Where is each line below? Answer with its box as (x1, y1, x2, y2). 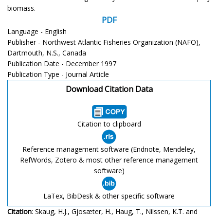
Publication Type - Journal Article (7, 69, 109, 79)
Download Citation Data (65, 83, 153, 94)
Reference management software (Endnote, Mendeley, (22, 144, 196, 154)
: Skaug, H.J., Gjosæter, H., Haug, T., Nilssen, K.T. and (32, 206, 198, 216)
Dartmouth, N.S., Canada (7, 48, 86, 57)
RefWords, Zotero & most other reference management (20, 155, 198, 164)
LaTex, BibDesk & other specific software (43, 191, 175, 200)
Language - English (7, 26, 67, 36)
